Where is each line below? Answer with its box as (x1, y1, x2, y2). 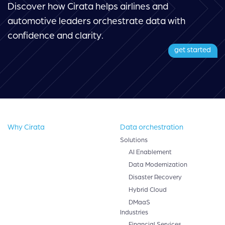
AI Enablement (129, 148, 172, 156)
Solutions (120, 136, 148, 144)
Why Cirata (8, 123, 45, 132)
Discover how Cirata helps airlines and (8, 1, 168, 12)
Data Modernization (129, 161, 187, 168)
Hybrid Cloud (129, 186, 167, 193)
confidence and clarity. (8, 30, 103, 41)
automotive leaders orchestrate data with (8, 16, 185, 26)
